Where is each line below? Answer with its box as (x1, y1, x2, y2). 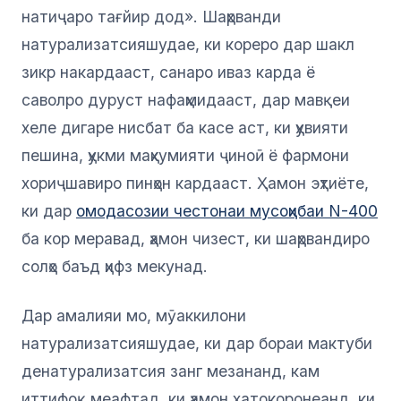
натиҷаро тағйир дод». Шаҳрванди (21, 7, 281, 27)
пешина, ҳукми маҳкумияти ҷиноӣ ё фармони (21, 146, 349, 166)
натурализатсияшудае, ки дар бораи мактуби (21, 334, 372, 354)
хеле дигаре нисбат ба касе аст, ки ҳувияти (21, 118, 348, 138)
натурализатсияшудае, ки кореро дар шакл (21, 35, 354, 55)
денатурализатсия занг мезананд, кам (21, 362, 320, 381)
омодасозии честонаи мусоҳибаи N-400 (76, 201, 378, 221)
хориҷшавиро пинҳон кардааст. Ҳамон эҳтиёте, (21, 174, 369, 193)
